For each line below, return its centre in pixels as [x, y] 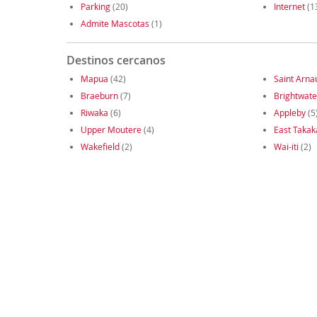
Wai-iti [286, 147]
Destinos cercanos [116, 60]
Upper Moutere [111, 130]
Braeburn [99, 96]
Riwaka [94, 113]
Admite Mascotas [115, 24]
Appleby [289, 113]
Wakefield [100, 147]
